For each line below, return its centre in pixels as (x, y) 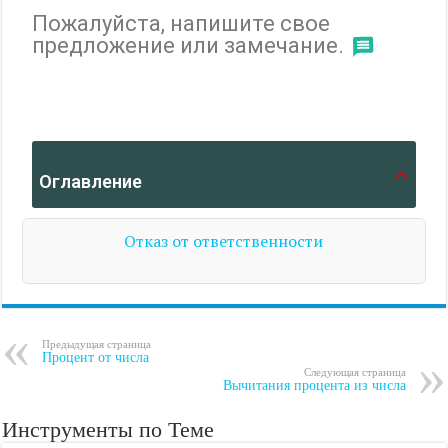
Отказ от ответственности (224, 241)
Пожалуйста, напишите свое (181, 23)
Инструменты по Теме (108, 430)
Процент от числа (96, 358)
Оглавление (91, 182)
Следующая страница (354, 372)
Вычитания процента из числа (314, 386)
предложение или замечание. (188, 45)
